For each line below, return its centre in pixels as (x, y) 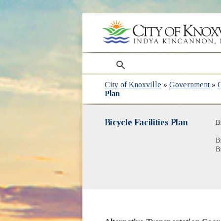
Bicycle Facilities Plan (146, 122)
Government (190, 84)
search (118, 59)
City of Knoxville (133, 84)
